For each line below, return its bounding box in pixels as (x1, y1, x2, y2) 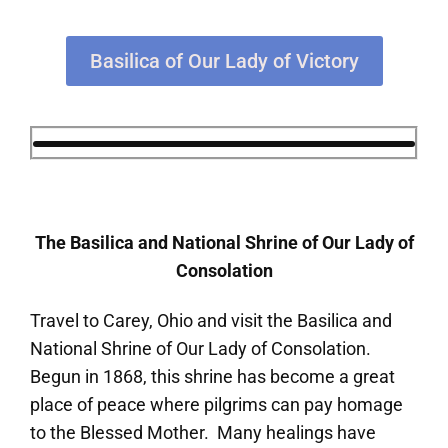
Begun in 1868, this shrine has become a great (30, 365, 395, 387)
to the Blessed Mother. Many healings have (30, 421, 376, 443)
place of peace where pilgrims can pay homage (30, 393, 403, 415)
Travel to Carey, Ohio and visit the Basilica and (30, 309, 392, 331)
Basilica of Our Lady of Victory (89, 48, 359, 73)
